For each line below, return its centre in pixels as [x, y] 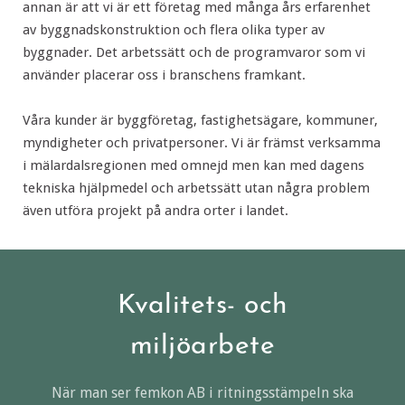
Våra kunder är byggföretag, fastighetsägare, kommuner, [200, 120]
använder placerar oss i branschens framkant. [164, 75]
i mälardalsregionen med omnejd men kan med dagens [193, 165]
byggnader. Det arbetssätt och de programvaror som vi [194, 52]
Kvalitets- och [202, 306]
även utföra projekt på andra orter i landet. [155, 211]
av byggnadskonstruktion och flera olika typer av [174, 30]
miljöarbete [202, 347]
